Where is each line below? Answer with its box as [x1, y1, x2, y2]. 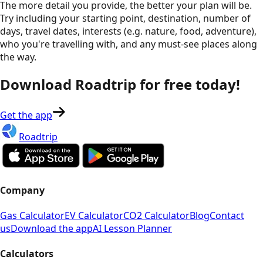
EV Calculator [65, 208, 123, 222]
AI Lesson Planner [93, 221, 172, 235]
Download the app [11, 221, 93, 235]
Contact [210, 208, 244, 222]
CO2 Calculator [123, 208, 190, 222]
